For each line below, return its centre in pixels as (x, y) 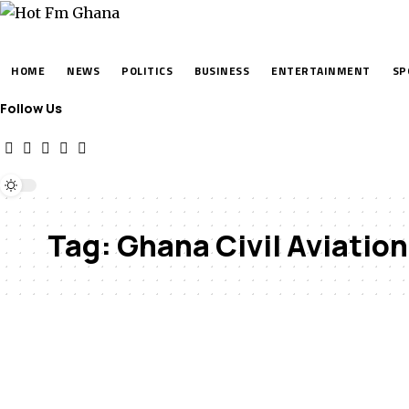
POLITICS (147, 71)
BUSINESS (222, 71)
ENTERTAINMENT (321, 71)
